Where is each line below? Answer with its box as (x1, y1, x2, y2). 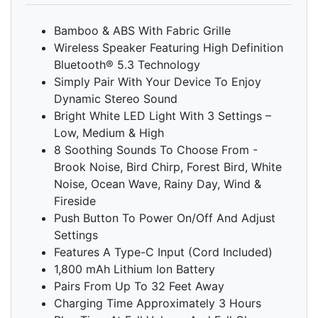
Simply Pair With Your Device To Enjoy (54, 75, 261, 89)
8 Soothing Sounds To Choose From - (54, 143, 258, 158)
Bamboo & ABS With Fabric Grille (54, 23, 231, 38)
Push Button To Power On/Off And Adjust (54, 211, 275, 226)
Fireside (54, 194, 96, 209)
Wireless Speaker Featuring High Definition (54, 40, 283, 55)
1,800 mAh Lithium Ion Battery (54, 262, 215, 277)
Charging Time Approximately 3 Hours (54, 296, 261, 311)
